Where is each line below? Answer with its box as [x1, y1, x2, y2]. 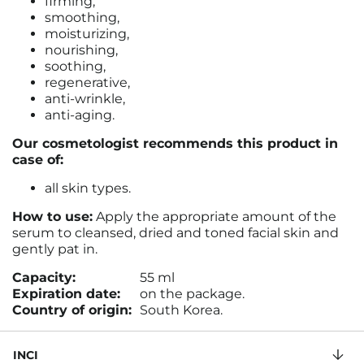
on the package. [140, 286, 245, 301]
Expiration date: [12, 286, 120, 301]
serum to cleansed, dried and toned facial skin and [12, 225, 339, 240]
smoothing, [45, 10, 119, 25]
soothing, [45, 58, 106, 74]
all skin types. [45, 180, 131, 196]
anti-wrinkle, [45, 91, 125, 106]
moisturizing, [45, 26, 129, 41]
